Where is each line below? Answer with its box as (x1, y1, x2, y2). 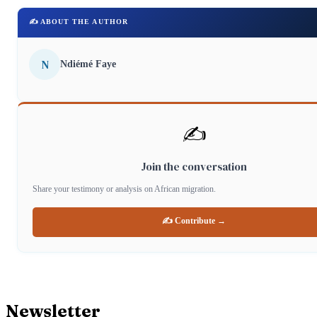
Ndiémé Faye (60, 58, 116, 69)
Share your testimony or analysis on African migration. (32, 184, 216, 195)
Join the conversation (141, 159, 247, 175)
